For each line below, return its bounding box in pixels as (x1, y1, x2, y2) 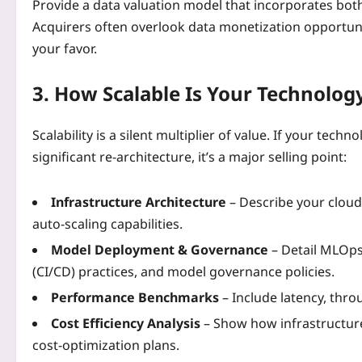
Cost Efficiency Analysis (51, 314, 200, 332)
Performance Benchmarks (51, 288, 219, 306)
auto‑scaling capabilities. (32, 214, 183, 233)
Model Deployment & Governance (51, 240, 268, 259)
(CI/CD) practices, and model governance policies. (32, 262, 335, 280)
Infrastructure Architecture (51, 192, 226, 211)
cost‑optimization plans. (32, 335, 179, 354)
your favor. (32, 39, 97, 57)
